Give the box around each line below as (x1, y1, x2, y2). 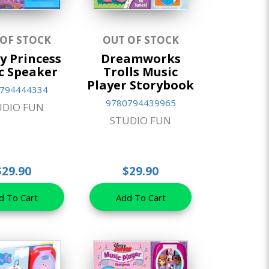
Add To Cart (115, 192, 166, 204)
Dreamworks (100, 50, 181, 67)
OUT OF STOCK (102, 33, 179, 47)
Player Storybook (87, 77, 195, 94)
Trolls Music (103, 64, 178, 80)
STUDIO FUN (110, 113, 172, 128)
